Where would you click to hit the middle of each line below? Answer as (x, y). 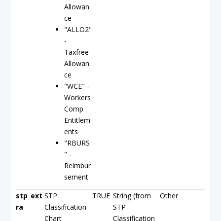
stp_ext (29, 196)
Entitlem (77, 120)
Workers (77, 97)
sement (76, 177)
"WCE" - (77, 86)
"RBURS (77, 143)
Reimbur (77, 166)
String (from (132, 196)
